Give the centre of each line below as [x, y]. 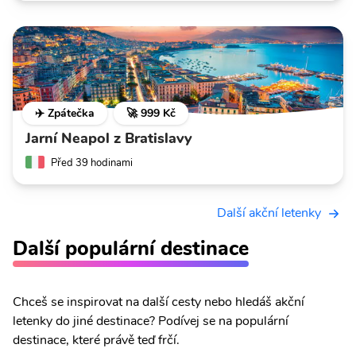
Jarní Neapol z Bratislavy [109, 139]
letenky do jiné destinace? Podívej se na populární [151, 321]
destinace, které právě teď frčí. [96, 341]
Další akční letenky [269, 213]
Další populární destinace [131, 249]
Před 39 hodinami [92, 163]
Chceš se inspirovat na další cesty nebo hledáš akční [159, 302]
